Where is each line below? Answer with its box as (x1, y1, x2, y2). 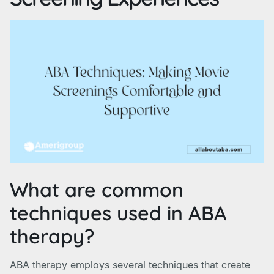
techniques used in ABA (10, 201, 227, 225)
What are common (10, 177, 183, 202)
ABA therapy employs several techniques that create (10, 259, 250, 271)
